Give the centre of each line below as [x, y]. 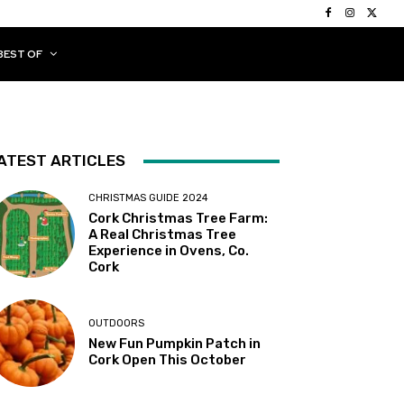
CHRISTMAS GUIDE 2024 [149, 198]
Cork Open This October [168, 360]
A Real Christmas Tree [163, 235]
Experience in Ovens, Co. [169, 251]
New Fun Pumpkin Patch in [175, 344]
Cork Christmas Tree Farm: [179, 219]
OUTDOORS [117, 324]
